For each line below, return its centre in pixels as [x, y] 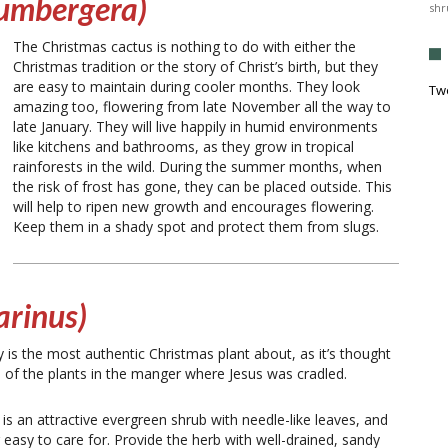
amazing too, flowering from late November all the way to [202, 106]
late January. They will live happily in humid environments [195, 126]
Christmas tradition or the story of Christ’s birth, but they [195, 66]
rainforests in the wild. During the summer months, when [197, 166]
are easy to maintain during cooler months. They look [186, 86]
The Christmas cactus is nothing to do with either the [184, 46]
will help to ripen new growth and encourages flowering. [193, 206]
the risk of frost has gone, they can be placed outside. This [202, 186]
